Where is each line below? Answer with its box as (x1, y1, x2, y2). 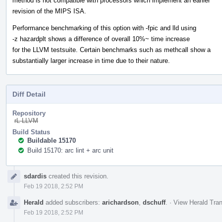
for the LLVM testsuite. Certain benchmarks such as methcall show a (12, 46, 211, 54)
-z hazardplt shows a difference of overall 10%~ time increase (12, 35, 190, 43)
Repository (12, 109, 46, 117)
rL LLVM (14, 116, 38, 124)
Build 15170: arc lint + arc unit (27, 146, 113, 154)
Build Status (12, 128, 50, 136)
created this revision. (47, 172, 109, 180)
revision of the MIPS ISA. (12, 7, 86, 15)
